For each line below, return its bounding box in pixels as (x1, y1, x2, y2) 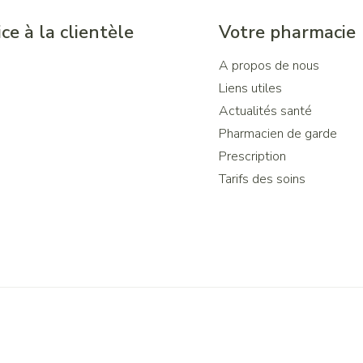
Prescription (219, 147, 286, 165)
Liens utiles (219, 79, 282, 97)
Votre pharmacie (219, 20, 356, 45)
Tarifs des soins (219, 170, 305, 188)
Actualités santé (219, 102, 312, 120)
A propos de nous (219, 57, 319, 75)
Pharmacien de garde (219, 125, 337, 143)
